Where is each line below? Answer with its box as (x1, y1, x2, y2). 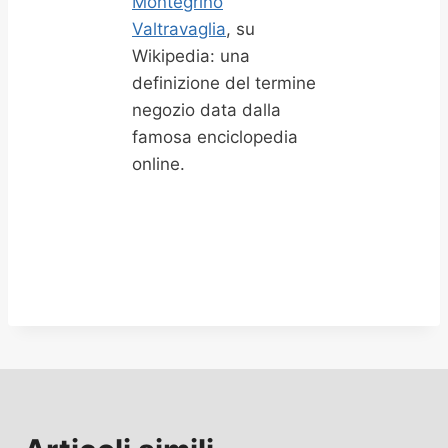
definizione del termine (132, 73, 316, 93)
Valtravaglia (132, 19, 226, 39)
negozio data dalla (132, 100, 281, 120)
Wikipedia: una (132, 46, 250, 66)
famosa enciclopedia (132, 127, 298, 147)
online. (132, 154, 185, 174)
